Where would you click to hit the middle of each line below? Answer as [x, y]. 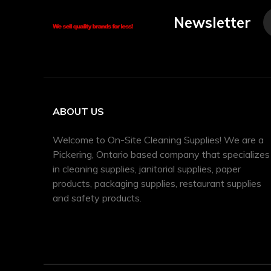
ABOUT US [78, 111]
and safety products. [97, 198]
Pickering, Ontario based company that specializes [161, 154]
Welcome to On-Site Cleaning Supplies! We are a [158, 139]
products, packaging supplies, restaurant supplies [157, 183]
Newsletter [212, 22]
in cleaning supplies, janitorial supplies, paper [147, 168]
